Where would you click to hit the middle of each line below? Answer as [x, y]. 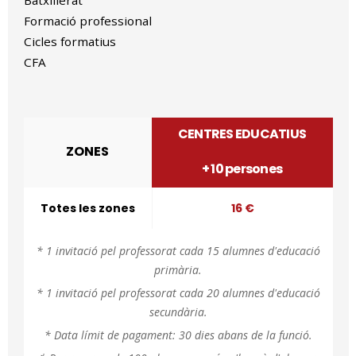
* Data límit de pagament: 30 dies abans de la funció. [178, 335]
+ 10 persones [242, 168]
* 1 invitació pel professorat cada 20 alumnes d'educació [178, 292]
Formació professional [87, 21]
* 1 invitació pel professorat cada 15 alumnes [152, 250]
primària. [178, 269]
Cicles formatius [70, 42]
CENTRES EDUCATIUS [242, 133]
